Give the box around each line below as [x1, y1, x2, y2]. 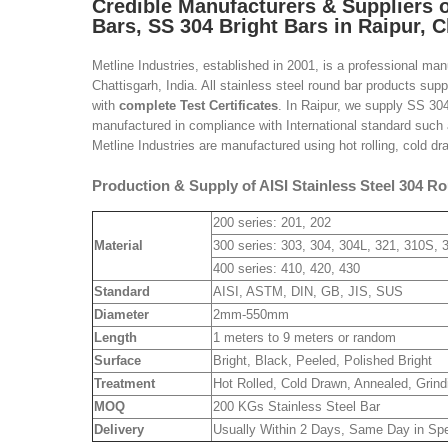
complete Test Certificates [119, 98, 278, 113]
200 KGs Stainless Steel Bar [213, 399, 380, 415]
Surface [94, 353, 141, 369]
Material [94, 238, 143, 254]
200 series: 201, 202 [213, 215, 331, 231]
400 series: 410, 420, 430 [213, 261, 360, 277]
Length [94, 330, 137, 346]
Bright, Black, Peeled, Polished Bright [213, 353, 432, 369]
